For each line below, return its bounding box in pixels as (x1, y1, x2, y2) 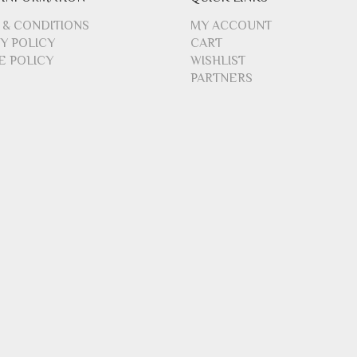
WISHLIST (190, 53, 245, 68)
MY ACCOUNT (190, 18, 272, 33)
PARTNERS (190, 70, 253, 85)
